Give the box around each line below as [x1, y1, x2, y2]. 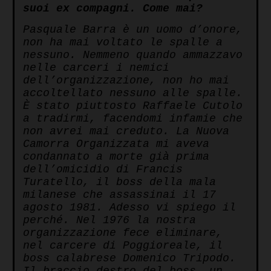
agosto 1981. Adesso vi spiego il [23, 201, 236, 214]
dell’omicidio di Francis [23, 163, 183, 176]
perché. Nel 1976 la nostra [23, 214, 196, 227]
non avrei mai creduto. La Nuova [23, 125, 229, 138]
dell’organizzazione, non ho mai [23, 74, 229, 87]
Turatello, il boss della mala [23, 176, 216, 189]
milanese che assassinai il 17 [23, 189, 216, 201]
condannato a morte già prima [23, 151, 209, 163]
